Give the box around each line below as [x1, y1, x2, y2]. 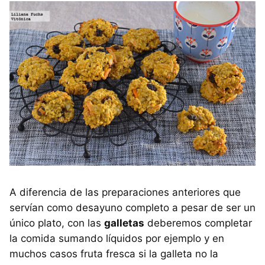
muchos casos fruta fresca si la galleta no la [9, 247, 218, 260]
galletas [104, 216, 144, 229]
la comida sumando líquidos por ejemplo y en [9, 232, 224, 244]
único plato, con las [9, 216, 104, 229]
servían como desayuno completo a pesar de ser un [9, 201, 256, 214]
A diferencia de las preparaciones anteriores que [9, 186, 241, 198]
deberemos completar [144, 216, 252, 229]
